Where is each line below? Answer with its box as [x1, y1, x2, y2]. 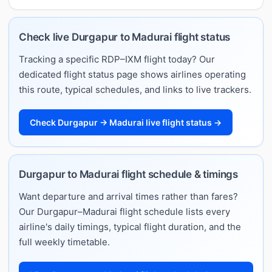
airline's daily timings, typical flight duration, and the [19, 220, 241, 233]
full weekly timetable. [19, 236, 110, 248]
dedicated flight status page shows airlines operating [19, 68, 246, 80]
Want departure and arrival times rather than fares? [19, 190, 238, 202]
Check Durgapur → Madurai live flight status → [30, 117, 222, 127]
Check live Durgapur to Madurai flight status [19, 30, 231, 43]
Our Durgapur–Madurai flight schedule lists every [19, 205, 230, 217]
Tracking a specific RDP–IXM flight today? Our [19, 53, 215, 65]
